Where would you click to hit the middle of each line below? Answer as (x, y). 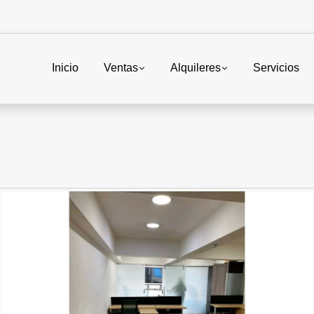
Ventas (121, 68)
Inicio (65, 68)
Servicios (276, 68)
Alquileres (195, 68)
